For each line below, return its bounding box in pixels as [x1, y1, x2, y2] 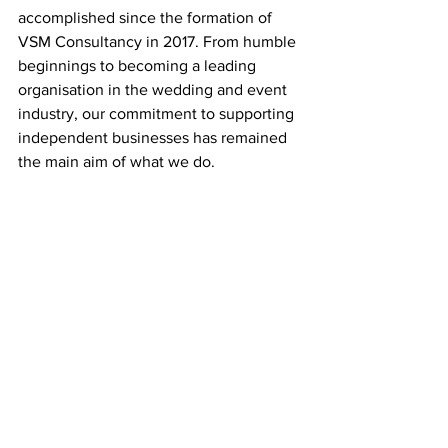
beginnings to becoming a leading [18, 57, 260, 74]
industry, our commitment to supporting [18, 105, 298, 122]
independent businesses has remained [18, 129, 291, 146]
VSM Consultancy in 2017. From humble [18, 33, 300, 50]
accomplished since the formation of [18, 9, 276, 26]
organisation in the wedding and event [18, 81, 291, 98]
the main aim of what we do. [18, 153, 215, 170]
